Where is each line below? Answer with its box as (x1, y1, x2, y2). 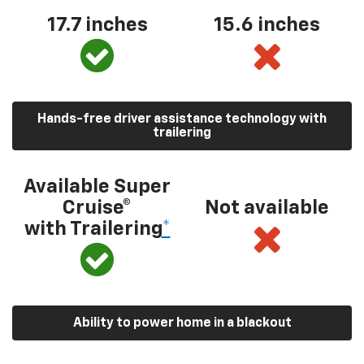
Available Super (24, 177, 171, 197)
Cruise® (63, 198, 132, 218)
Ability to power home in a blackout (72, 317, 292, 330)
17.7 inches (46, 15, 148, 35)
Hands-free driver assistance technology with (37, 113, 327, 126)
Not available (205, 198, 329, 218)
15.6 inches (214, 15, 320, 35)
